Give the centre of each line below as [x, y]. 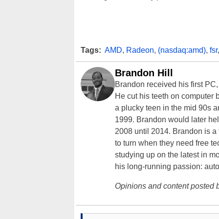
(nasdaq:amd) [182, 50]
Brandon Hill [144, 73]
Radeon [140, 50]
